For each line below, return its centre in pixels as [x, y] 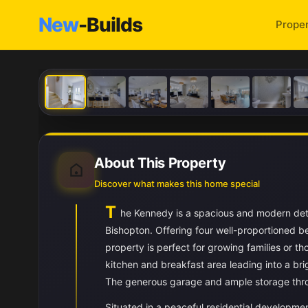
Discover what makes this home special [177, 184]
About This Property [160, 163]
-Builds [110, 25]
